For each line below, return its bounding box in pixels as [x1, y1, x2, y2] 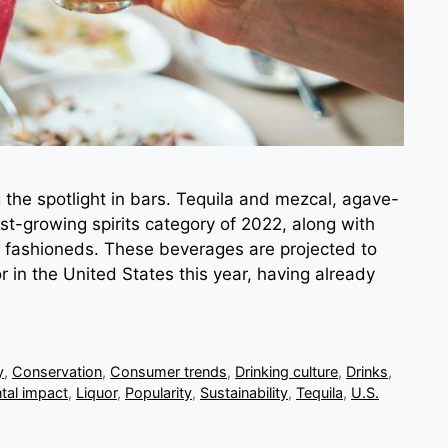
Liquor [76, 384, 117, 402]
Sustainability [200, 384, 288, 402]
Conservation [12, 363, 103, 381]
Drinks [346, 363, 389, 381]
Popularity [125, 384, 192, 402]
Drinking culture [235, 363, 339, 381]
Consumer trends [110, 363, 228, 381]
